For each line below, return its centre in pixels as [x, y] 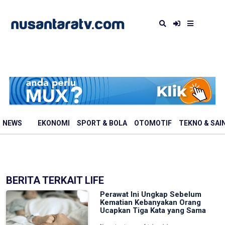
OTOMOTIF [153, 123]
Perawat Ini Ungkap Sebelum [150, 194]
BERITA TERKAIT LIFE [55, 180]
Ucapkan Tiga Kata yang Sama [153, 210]
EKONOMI [54, 123]
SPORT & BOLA [102, 123]
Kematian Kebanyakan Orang [150, 202]
